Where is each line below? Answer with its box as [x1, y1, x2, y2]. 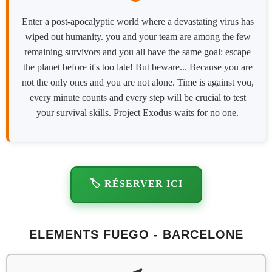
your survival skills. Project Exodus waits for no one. [36, 107, 239, 118]
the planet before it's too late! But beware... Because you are [22, 62, 253, 73]
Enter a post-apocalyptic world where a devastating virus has [21, 16, 254, 27]
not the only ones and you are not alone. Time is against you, [21, 77, 254, 88]
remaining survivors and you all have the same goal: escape [24, 47, 251, 58]
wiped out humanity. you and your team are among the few [24, 32, 251, 42]
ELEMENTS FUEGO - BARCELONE [29, 228, 243, 242]
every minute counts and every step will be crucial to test [29, 92, 246, 103]
